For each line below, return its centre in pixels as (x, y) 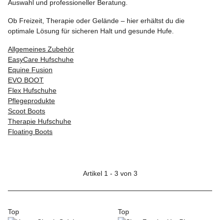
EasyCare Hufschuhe (41, 59)
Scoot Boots (27, 111)
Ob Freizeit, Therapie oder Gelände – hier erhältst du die (96, 21)
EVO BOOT (26, 80)
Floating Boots (30, 132)
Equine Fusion (30, 70)
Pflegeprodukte (31, 101)
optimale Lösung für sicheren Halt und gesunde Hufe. (91, 31)
